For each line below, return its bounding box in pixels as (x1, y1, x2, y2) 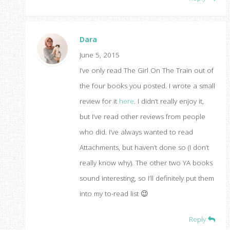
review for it (79, 97, 119, 106)
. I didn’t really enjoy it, (133, 97, 204, 106)
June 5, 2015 (79, 50, 120, 60)
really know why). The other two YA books (79, 158, 213, 168)
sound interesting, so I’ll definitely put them (79, 174, 214, 183)
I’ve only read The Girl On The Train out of (79, 66, 214, 75)
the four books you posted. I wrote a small (79, 81, 215, 91)
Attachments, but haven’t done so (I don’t (79, 143, 209, 152)
